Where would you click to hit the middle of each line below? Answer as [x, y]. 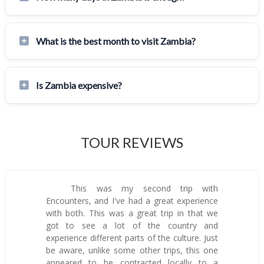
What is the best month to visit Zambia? [116, 41]
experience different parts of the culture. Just [132, 238]
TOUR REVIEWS [132, 143]
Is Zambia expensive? [79, 85]
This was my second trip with [140, 189]
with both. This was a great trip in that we [132, 213]
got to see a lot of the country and [132, 226]
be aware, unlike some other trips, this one [132, 250]
